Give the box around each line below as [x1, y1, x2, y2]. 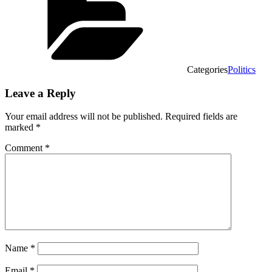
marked [5, 122, 36, 133]
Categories [187, 64, 228, 75]
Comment [5, 143, 45, 154]
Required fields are [165, 111, 237, 122]
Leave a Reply [5, 86, 76, 100]
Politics [228, 64, 256, 75]
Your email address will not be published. [5, 111, 163, 122]
